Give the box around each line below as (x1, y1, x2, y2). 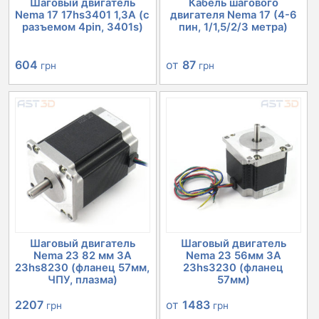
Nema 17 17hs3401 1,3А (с (15, 8, 150, 21)
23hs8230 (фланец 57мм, (15, 261, 150, 274)
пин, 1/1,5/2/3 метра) (179, 20, 288, 33)
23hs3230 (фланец (183, 261, 284, 274)
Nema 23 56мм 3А (185, 249, 281, 262)
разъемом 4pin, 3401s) (21, 20, 143, 33)
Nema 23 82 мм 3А (33, 249, 132, 262)
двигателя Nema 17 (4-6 (169, 8, 297, 21)
